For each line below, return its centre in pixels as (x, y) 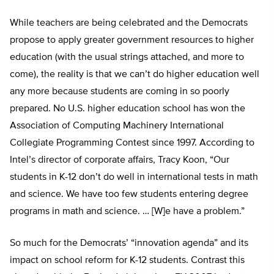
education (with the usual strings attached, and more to (127, 58)
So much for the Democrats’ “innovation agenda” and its (129, 244)
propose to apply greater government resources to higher (132, 41)
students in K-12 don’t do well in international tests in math (134, 178)
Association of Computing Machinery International (117, 126)
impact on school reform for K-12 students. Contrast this (127, 261)
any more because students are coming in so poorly (120, 92)
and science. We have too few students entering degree (129, 195)
